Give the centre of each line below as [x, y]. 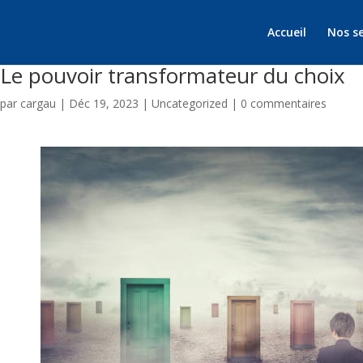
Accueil [286, 32]
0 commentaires [284, 103]
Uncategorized [190, 103]
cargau [38, 103]
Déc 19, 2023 [104, 103]
